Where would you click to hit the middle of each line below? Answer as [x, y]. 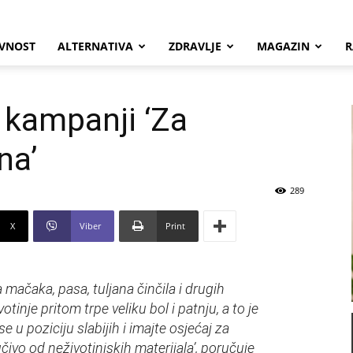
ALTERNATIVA [95, 46]
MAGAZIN [283, 46]
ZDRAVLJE [195, 46]
